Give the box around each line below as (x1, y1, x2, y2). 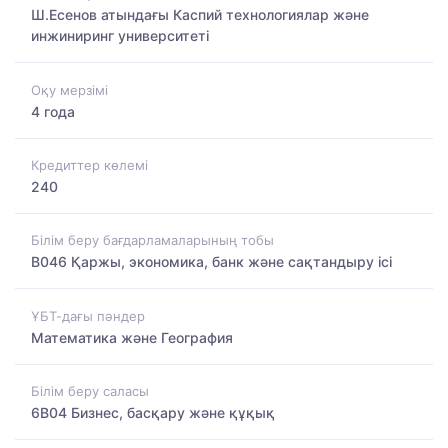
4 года (31, 102, 75, 120)
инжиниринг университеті (31, 27, 209, 45)
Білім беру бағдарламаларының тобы (31, 232, 274, 249)
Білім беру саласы (31, 382, 149, 399)
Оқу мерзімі (31, 81, 108, 98)
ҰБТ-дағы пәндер (31, 307, 145, 324)
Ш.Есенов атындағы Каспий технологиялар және (31, 6, 369, 24)
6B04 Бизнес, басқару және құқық (31, 403, 275, 421)
